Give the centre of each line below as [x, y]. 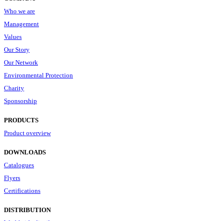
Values [13, 37]
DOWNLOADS [25, 152]
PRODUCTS [21, 120]
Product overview [27, 133]
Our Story [17, 49]
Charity [14, 88]
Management [21, 24]
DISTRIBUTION [27, 210]
